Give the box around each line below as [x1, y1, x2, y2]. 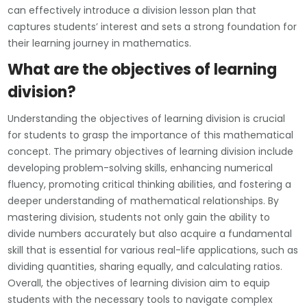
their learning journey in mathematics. [8, 36, 192, 50]
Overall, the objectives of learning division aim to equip [8, 275, 271, 290]
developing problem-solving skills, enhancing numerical [8, 160, 273, 175]
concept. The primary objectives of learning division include [8, 144, 294, 158]
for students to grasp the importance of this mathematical [8, 127, 294, 142]
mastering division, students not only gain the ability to [8, 210, 271, 224]
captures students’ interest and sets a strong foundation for [8, 19, 297, 34]
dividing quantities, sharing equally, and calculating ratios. [8, 259, 283, 273]
